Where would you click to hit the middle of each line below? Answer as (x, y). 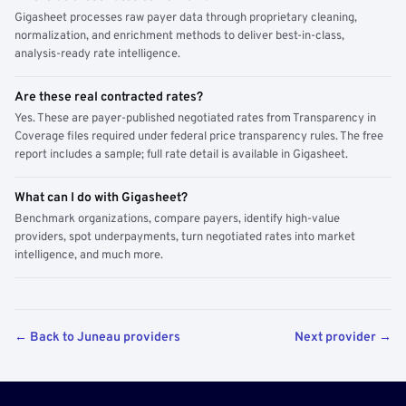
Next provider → (343, 338)
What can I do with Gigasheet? (101, 198)
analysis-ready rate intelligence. (97, 54)
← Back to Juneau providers (97, 338)
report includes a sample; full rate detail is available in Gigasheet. (181, 155)
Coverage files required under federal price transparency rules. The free (199, 137)
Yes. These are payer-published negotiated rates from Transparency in (195, 119)
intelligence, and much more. (89, 256)
